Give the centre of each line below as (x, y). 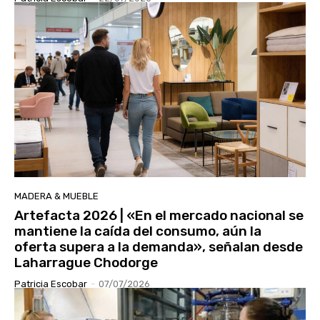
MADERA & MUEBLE (56, 196)
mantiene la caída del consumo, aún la (138, 231)
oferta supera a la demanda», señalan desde (159, 247)
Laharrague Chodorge (86, 263)
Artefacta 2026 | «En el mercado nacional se (159, 216)
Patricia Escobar (51, 284)
